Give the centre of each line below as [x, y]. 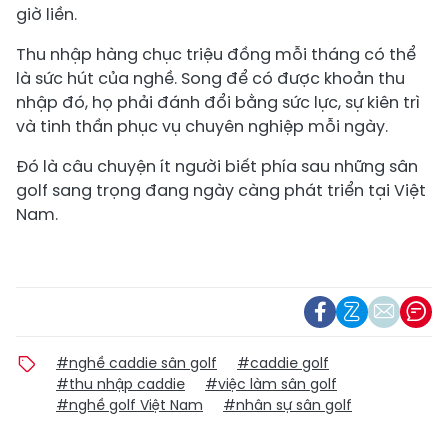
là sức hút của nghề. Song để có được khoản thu [210, 78]
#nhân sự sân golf [287, 404]
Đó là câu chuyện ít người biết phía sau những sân [217, 166]
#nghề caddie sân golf [136, 362]
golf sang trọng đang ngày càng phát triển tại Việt [221, 190]
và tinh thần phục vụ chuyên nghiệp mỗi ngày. [202, 126]
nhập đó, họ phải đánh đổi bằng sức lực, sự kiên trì [218, 102]
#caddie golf [283, 362]
